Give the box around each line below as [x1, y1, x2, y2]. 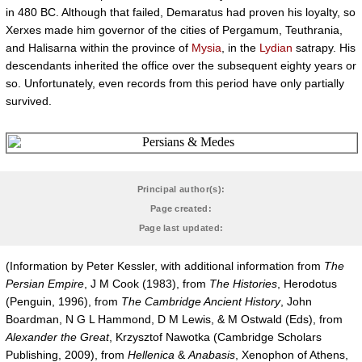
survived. [6, 95, 52, 107]
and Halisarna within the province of [6, 41, 192, 54]
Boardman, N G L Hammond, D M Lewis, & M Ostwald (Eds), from [6, 313, 343, 326]
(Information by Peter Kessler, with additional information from [6, 259, 324, 272]
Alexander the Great [6, 330, 109, 343]
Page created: [149, 204, 213, 213]
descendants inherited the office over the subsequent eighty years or [6, 59, 356, 72]
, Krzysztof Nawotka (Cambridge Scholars [109, 330, 322, 343]
